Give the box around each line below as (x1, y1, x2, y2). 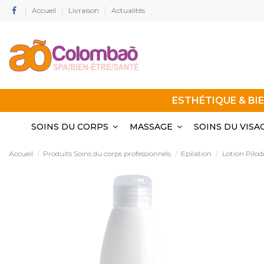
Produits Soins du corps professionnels (43, 148, 171, 158)
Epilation (181, 148, 212, 158)
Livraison (68, 6, 101, 15)
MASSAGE (130, 121, 175, 132)
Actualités (111, 6, 145, 15)
